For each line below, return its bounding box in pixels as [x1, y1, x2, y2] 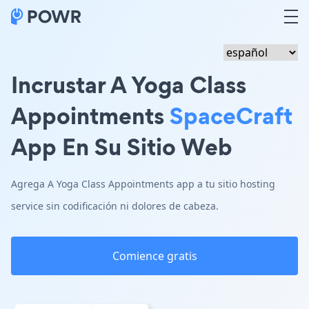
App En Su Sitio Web [11, 130, 232, 163]
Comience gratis [112, 248, 197, 263]
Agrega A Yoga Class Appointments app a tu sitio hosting [11, 177, 275, 190]
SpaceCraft [170, 99, 292, 132]
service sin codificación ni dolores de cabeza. [11, 199, 219, 212]
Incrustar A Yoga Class [11, 68, 246, 101]
